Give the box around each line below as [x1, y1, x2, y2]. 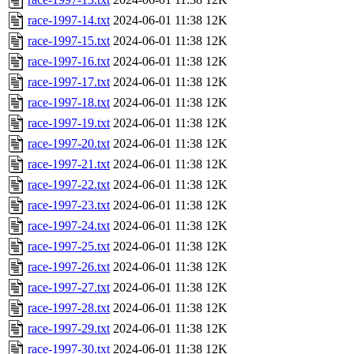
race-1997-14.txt [28, 13, 110, 28]
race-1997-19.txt [28, 116, 110, 130]
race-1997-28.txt [28, 301, 110, 315]
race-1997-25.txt [28, 239, 110, 254]
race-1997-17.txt [28, 75, 110, 89]
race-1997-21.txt [28, 157, 110, 171]
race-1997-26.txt [28, 260, 110, 274]
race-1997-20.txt [28, 137, 110, 151]
